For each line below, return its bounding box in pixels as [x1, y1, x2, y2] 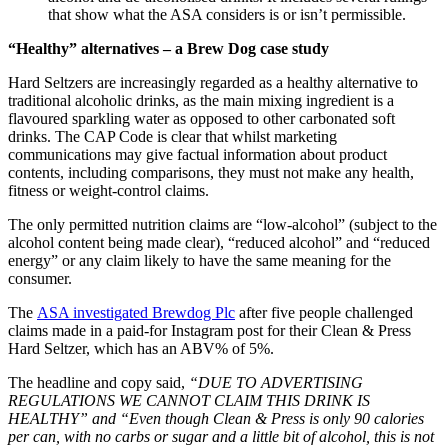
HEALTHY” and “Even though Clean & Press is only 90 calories [8, 410, 424, 428]
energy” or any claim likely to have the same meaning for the [8, 252, 391, 270]
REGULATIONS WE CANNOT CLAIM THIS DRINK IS [8, 392, 370, 410]
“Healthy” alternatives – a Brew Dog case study [8, 40, 329, 58]
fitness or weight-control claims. [8, 182, 209, 200]
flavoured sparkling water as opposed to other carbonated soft [8, 110, 395, 128]
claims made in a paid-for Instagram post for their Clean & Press [8, 322, 411, 340]
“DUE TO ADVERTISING [189, 374, 363, 392]
